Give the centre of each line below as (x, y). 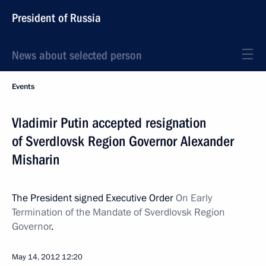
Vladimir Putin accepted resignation (109, 123)
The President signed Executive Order (94, 198)
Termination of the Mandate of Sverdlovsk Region (118, 212)
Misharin (36, 160)
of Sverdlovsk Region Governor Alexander (123, 141)
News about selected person (77, 55)
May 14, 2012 (36, 257)
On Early (194, 198)
